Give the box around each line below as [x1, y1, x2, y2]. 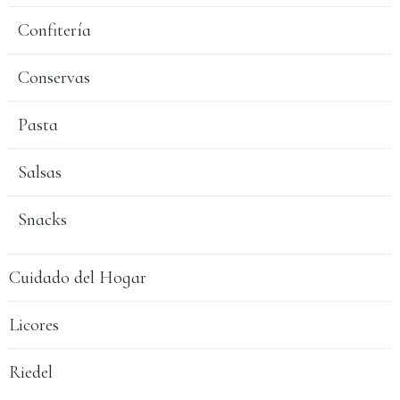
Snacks [18, 209, 67, 231]
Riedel [9, 362, 53, 384]
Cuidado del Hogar [9, 267, 146, 289]
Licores [9, 314, 59, 337]
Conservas [18, 67, 90, 89]
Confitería [18, 20, 91, 42]
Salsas [18, 162, 62, 184]
